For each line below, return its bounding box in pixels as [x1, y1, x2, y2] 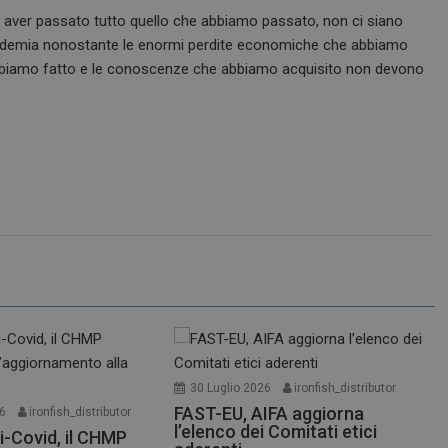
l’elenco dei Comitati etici [174, 421, 378, 443]
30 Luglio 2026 [190, 381, 272, 396]
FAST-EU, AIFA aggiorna [174, 403, 365, 425]
